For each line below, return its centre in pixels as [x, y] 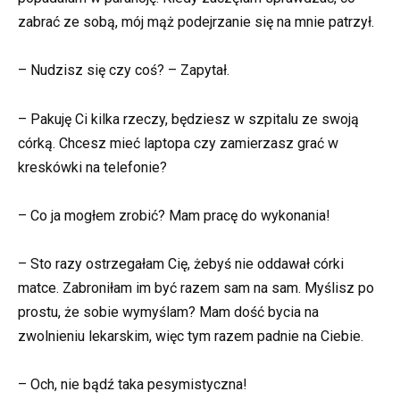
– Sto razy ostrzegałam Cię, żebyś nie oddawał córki [181, 263]
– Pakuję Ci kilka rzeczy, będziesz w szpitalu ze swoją [188, 119]
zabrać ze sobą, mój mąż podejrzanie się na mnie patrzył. [196, 22]
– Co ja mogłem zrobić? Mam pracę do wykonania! [174, 215]
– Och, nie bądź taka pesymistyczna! [133, 385]
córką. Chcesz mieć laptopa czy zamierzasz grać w [178, 143]
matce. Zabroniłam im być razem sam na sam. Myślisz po [196, 287]
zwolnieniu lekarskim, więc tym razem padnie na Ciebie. [191, 336]
